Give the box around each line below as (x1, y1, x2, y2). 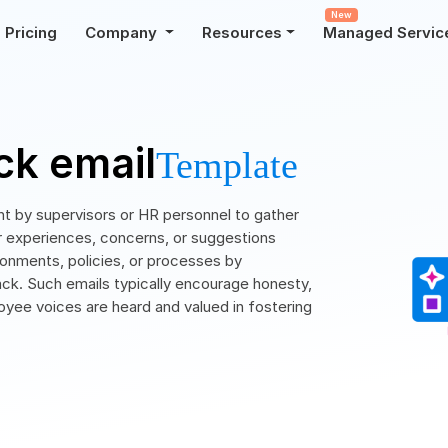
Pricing (5, 23, 58, 42)
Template (156, 144, 298, 186)
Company (85, 23, 162, 42)
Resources (202, 23, 283, 42)
